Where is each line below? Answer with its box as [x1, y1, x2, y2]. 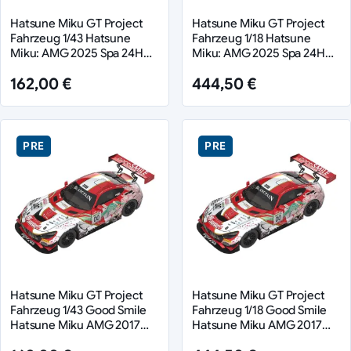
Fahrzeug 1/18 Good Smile [192, 302, 327, 317]
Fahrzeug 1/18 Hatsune [192, 30, 311, 45]
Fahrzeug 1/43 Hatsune [10, 30, 131, 45]
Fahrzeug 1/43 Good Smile [10, 302, 147, 317]
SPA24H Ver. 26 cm [192, 331, 291, 347]
